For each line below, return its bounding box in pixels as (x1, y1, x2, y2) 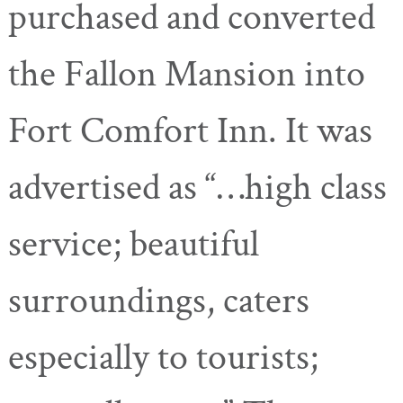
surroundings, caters (8, 276, 309, 327)
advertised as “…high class (8, 163, 387, 213)
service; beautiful (8, 219, 259, 270)
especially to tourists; (8, 333, 318, 383)
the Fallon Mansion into (8, 49, 365, 100)
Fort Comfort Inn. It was (8, 106, 372, 157)
